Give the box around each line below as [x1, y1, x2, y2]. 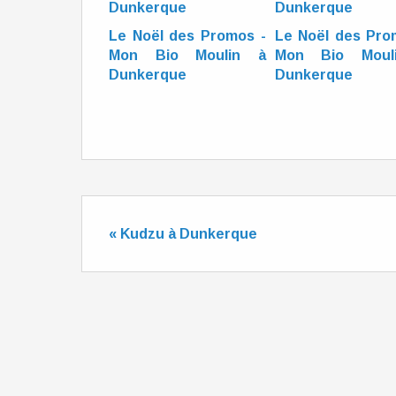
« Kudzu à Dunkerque [109, 226, 257, 241]
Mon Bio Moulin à [109, 48, 266, 63]
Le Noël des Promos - [109, 28, 266, 43]
